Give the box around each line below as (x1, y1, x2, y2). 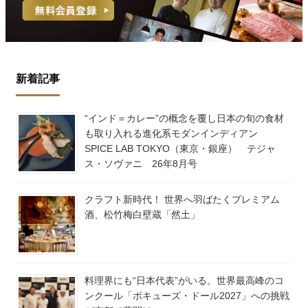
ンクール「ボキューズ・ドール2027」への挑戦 (85, 290, 289, 302)
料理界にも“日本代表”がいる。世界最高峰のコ (85, 275, 284, 287)
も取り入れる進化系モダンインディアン (85, 128, 267, 140)
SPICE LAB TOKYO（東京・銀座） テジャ (85, 143, 276, 155)
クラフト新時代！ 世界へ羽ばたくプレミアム (85, 194, 280, 206)
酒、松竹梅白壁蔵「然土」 (85, 209, 200, 221)
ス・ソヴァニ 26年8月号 (85, 158, 197, 170)
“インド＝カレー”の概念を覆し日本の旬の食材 (85, 113, 284, 124)
